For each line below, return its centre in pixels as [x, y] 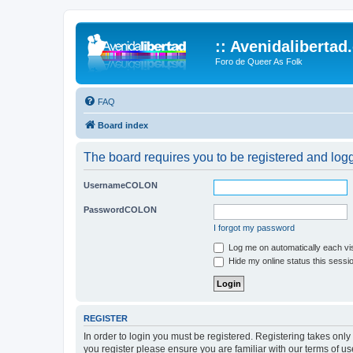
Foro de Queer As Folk [259, 61]
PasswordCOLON [120, 209]
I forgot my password [254, 227]
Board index [123, 125]
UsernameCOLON [121, 185]
